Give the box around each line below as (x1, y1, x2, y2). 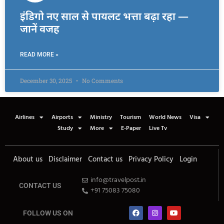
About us (13, 153, 42, 165)
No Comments (80, 76, 123, 84)
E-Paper (120, 123, 141, 133)
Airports (51, 112, 73, 122)
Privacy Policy (128, 153, 173, 165)
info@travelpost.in (90, 174, 146, 186)
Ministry (89, 112, 112, 122)
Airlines (14, 112, 34, 122)
